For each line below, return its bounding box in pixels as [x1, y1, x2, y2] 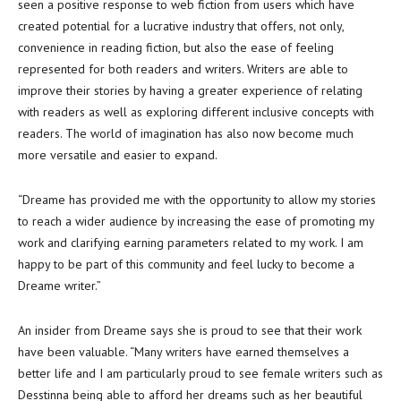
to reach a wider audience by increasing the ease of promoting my [18, 213, 374, 229]
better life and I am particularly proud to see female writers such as [18, 365, 383, 381]
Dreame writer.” [18, 277, 104, 294]
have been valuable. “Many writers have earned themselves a [18, 344, 349, 360]
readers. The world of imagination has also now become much [18, 125, 354, 141]
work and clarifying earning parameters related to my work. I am [18, 235, 363, 251]
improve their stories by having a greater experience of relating [18, 82, 363, 98]
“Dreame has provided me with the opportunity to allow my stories [18, 192, 376, 208]
